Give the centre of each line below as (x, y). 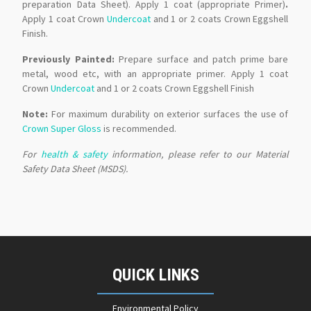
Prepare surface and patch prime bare (203, 59)
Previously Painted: (70, 59)
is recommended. (139, 129)
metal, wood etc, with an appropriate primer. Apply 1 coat (155, 74)
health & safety (76, 154)
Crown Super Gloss (62, 129)
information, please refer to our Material (200, 154)
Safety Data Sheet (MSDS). (75, 169)
